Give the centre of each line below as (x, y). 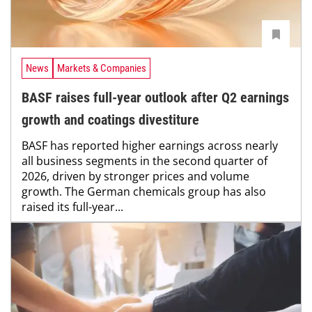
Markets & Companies (102, 69)
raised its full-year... (72, 207)
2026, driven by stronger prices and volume (135, 177)
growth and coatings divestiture (110, 120)
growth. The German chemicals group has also (144, 192)
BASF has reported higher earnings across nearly (150, 146)
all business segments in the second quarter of (145, 161)
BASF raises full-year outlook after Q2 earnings (155, 98)
